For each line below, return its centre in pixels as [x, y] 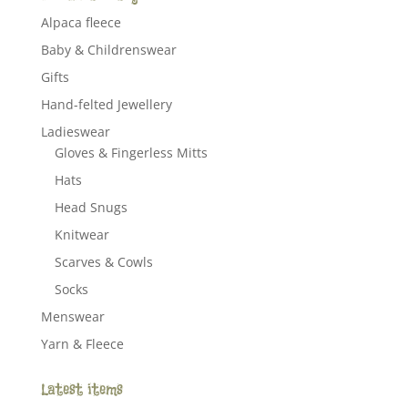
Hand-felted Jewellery [106, 105]
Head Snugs [91, 208]
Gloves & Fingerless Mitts [131, 153]
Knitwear [82, 235]
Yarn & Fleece [82, 344]
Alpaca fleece [81, 23]
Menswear [72, 317]
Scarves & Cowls [103, 262]
